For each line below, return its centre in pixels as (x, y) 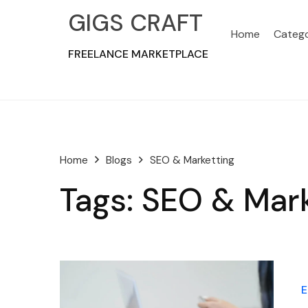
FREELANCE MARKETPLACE (138, 54)
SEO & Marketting (192, 160)
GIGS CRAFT (135, 23)
